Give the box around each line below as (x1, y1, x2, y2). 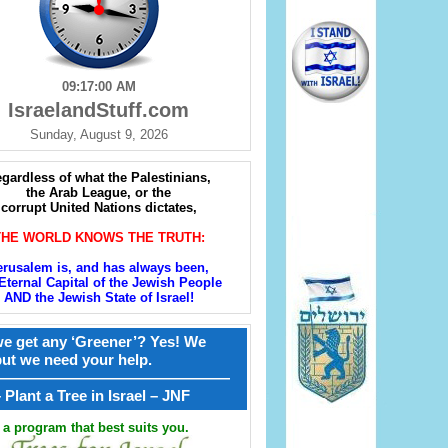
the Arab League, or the (26, 185, 171, 201)
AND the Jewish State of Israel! (3, 290, 194, 306)
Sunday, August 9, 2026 (29, 127, 168, 143)
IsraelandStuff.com (8, 99, 189, 122)
